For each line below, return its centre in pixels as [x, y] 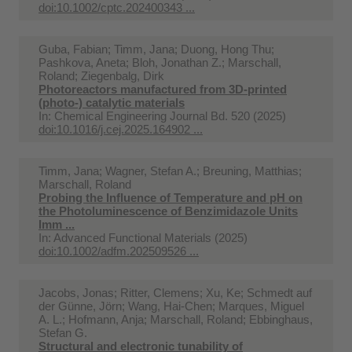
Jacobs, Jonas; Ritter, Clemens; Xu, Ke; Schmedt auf [175, 292]
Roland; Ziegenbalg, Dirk [101, 75]
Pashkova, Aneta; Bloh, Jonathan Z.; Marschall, [160, 62]
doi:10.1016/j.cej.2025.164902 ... [121, 129]
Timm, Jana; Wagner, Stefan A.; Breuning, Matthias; [170, 170]
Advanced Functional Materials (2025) [150, 237]
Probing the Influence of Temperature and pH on [170, 197]
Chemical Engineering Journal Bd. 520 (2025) [170, 115]
